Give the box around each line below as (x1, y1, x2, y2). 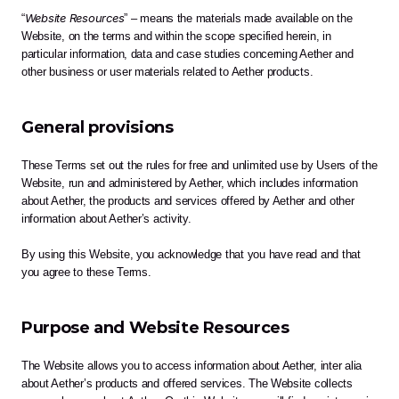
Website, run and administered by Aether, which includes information (21, 176, 358, 191)
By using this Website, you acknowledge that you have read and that (21, 248, 361, 262)
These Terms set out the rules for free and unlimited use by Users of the (21, 159, 378, 173)
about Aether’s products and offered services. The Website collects (21, 377, 353, 391)
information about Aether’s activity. (21, 212, 191, 226)
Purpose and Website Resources (21, 318, 294, 338)
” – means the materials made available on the (124, 12, 353, 26)
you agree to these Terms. (21, 265, 155, 280)
